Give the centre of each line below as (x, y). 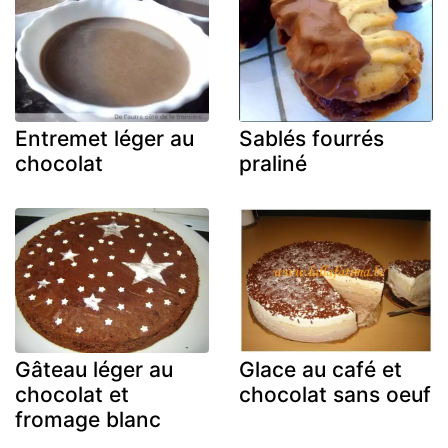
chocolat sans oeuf (335, 395)
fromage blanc (88, 420)
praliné (273, 163)
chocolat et (72, 395)
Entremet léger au (104, 138)
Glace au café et (320, 370)
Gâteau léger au (94, 370)
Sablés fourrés (311, 138)
